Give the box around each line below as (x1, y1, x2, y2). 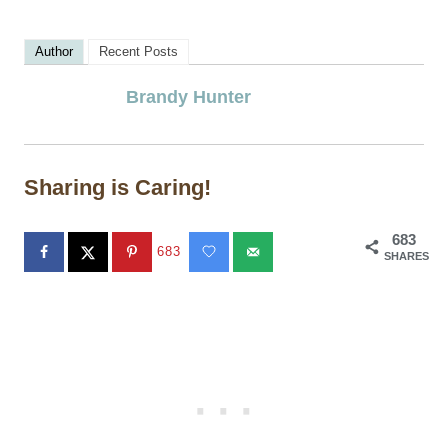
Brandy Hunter (126, 87, 251, 108)
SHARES (384, 249, 429, 262)
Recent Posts (99, 44, 178, 60)
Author (35, 44, 73, 60)
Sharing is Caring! (24, 175, 211, 201)
